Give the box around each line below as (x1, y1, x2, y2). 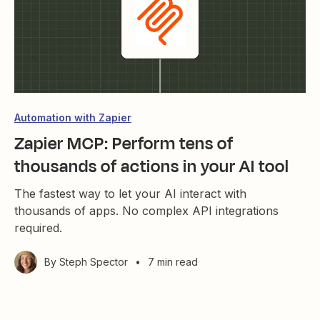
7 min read (148, 256, 198, 269)
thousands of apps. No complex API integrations (14, 204, 279, 219)
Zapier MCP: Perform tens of (14, 131, 234, 156)
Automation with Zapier (14, 111, 131, 124)
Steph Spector (59, 256, 128, 269)
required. (14, 221, 62, 236)
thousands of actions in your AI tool (14, 154, 289, 179)
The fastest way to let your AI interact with (14, 186, 246, 201)
